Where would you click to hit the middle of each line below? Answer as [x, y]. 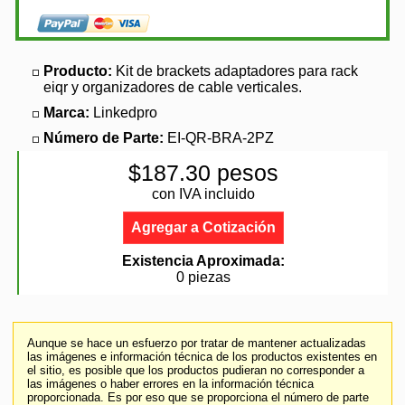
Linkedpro [125, 113]
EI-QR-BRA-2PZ [220, 138]
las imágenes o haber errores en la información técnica [170, 384]
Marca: [68, 113]
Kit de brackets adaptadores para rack [236, 71]
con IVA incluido [203, 194]
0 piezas [203, 277]
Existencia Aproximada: [203, 261]
